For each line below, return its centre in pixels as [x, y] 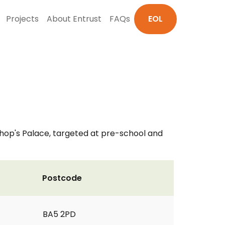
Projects [22, 19]
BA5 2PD [59, 214]
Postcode [62, 178]
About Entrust [74, 19]
